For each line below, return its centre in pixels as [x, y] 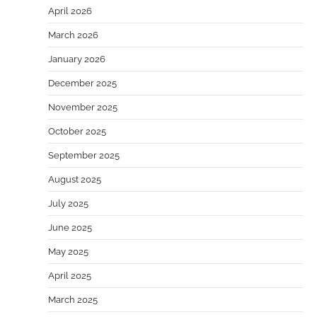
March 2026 [73, 35]
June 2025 [70, 228]
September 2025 [84, 156]
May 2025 [68, 252]
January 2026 [77, 59]
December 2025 [82, 83]
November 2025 [83, 108]
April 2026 [70, 11]
